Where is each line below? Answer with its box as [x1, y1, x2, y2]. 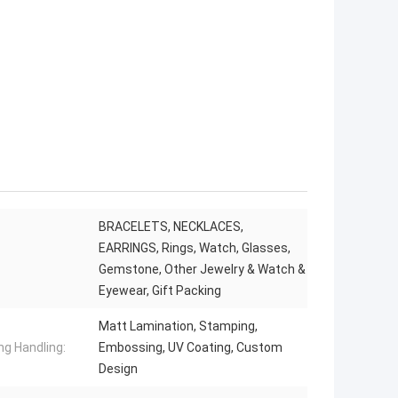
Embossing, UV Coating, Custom [99, 340, 283, 355]
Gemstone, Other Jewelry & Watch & [99, 262, 306, 277]
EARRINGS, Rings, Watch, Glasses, [99, 241, 291, 256]
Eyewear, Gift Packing [99, 283, 221, 298]
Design [99, 362, 138, 377]
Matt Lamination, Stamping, [99, 319, 258, 334]
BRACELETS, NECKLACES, [99, 219, 243, 235]
